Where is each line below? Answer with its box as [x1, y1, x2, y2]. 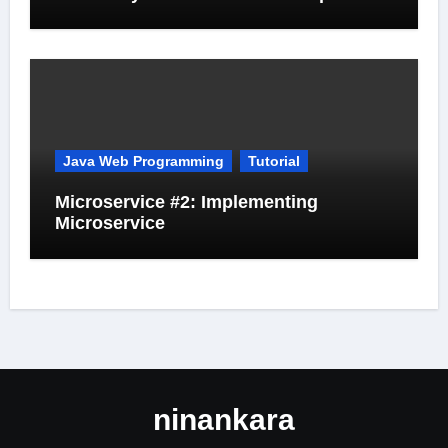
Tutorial [247, 152, 300, 169]
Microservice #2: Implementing [54, 191, 318, 212]
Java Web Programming [62, 152, 224, 169]
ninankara [153, 402, 295, 436]
